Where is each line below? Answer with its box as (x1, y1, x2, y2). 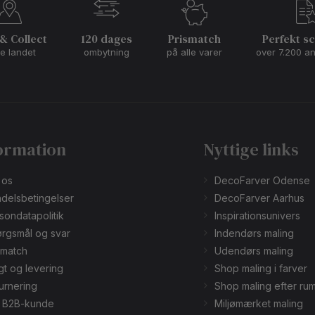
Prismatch (167, 31, 221, 47)
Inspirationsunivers (214, 210, 300, 222)
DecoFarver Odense (214, 174, 310, 187)
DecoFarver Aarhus (214, 192, 304, 205)
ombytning (84, 46, 130, 58)
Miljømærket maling (214, 297, 303, 310)
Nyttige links (203, 138, 299, 162)
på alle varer (166, 46, 222, 58)
